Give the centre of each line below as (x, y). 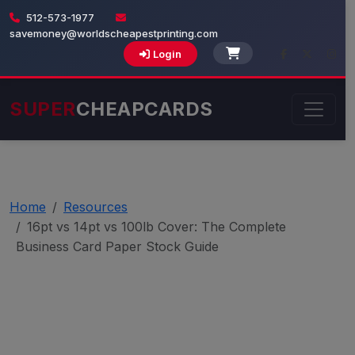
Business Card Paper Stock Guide (117, 246)
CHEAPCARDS (144, 109)
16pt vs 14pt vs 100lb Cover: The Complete (157, 227)
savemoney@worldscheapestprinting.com (114, 33)
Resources (95, 207)
